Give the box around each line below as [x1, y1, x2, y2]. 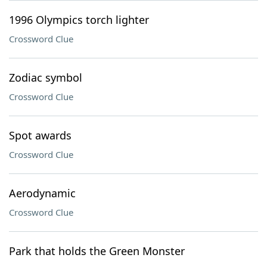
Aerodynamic [9, 186, 76, 200]
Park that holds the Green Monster [9, 244, 185, 258]
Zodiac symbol [9, 70, 82, 85]
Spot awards [9, 128, 72, 142]
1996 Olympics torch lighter [9, 13, 149, 27]
